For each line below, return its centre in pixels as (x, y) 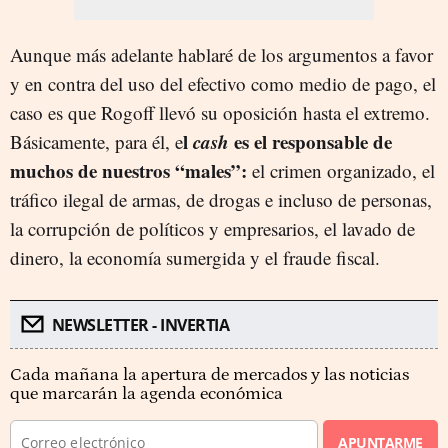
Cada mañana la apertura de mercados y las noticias (209, 375)
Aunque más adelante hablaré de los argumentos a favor (221, 54)
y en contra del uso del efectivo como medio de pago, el (223, 83)
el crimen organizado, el (341, 170)
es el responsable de (310, 141)
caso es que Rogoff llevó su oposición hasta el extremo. (220, 112)
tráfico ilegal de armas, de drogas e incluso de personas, (221, 199)
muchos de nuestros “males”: (128, 170)
